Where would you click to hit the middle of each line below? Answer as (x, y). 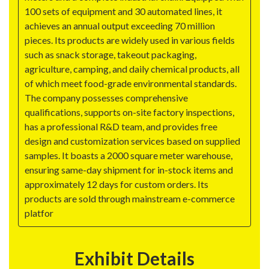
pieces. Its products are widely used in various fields (130, 40)
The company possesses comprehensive (106, 98)
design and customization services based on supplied (132, 141)
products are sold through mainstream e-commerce (130, 199)
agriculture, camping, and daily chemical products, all (132, 69)
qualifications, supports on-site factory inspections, (129, 112)
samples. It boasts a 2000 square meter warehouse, (128, 156)
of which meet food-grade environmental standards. (131, 83)
